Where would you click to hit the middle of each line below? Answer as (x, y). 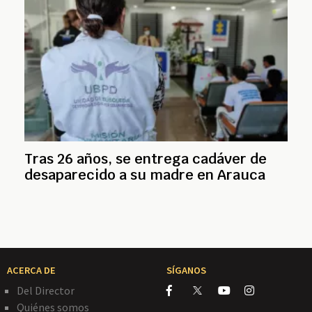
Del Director (46, 290)
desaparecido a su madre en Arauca (145, 174)
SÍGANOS (186, 270)
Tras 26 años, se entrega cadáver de (146, 158)
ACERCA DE (31, 270)
